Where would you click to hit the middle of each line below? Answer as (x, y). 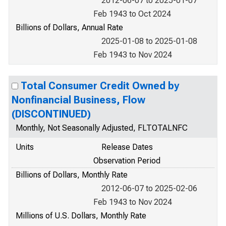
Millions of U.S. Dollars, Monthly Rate (81, 216)
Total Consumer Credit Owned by (100, 86)
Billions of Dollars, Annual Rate (69, 27)
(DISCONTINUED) (51, 114)
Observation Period (127, 161)
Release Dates (127, 147)
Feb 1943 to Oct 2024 (132, 14)
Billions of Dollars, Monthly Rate (72, 175)
